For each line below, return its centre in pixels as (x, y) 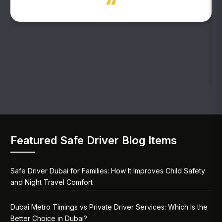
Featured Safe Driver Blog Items (94, 140)
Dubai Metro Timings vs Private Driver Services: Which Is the (109, 207)
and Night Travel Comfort (52, 182)
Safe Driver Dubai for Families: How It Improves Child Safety (108, 170)
